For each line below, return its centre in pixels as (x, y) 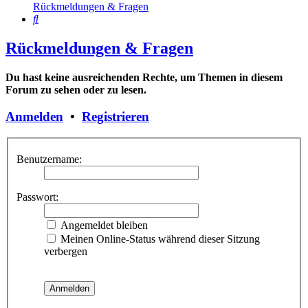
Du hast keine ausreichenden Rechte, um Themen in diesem (144, 78)
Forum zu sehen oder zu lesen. (76, 90)
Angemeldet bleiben (103, 225)
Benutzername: (49, 159)
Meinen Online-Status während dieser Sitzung (159, 239)
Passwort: (37, 197)
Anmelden (34, 117)
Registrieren (115, 117)
